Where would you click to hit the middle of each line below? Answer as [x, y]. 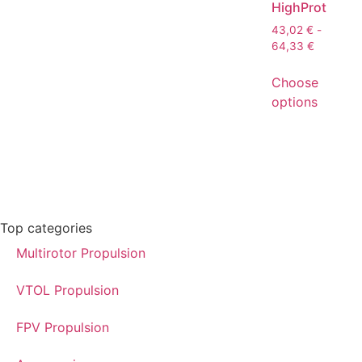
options [295, 102]
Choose [295, 83]
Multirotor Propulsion [81, 253]
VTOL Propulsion [67, 290]
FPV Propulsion [63, 328]
